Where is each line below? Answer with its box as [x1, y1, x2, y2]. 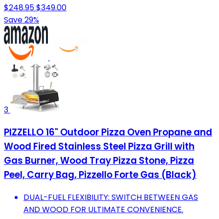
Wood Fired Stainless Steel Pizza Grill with [4, 139, 195, 153]
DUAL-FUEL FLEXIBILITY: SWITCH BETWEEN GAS [23, 191, 198, 203]
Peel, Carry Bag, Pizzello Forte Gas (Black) [4, 168, 197, 181]
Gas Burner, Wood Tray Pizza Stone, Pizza [4, 153, 194, 167]
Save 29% [4, 14, 39, 26]
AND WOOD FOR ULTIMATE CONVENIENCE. [23, 203, 183, 215]
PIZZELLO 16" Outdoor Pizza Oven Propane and [4, 125, 212, 139]
